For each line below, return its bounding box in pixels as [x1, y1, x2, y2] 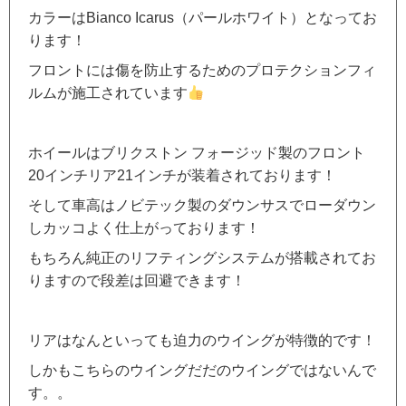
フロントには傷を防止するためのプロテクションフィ [28, 63, 376, 79]
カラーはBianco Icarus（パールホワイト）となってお [28, 10, 377, 26]
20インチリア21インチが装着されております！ [28, 168, 336, 184]
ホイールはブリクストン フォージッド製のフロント [28, 145, 365, 161]
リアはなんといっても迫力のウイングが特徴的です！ [28, 333, 376, 349]
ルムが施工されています [28, 85, 188, 101]
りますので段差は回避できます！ [28, 273, 246, 289]
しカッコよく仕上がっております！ [28, 220, 260, 237]
